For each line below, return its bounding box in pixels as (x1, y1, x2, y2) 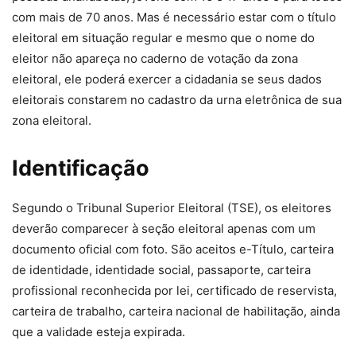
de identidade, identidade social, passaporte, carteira (12, 262, 311, 278)
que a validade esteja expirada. (12, 324, 185, 340)
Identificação (12, 155, 149, 182)
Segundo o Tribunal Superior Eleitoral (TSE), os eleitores (12, 200, 331, 216)
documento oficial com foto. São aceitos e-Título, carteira (12, 242, 334, 257)
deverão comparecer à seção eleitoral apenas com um (12, 221, 315, 237)
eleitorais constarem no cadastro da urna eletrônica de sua (12, 92, 342, 108)
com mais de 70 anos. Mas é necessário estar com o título (12, 10, 336, 25)
